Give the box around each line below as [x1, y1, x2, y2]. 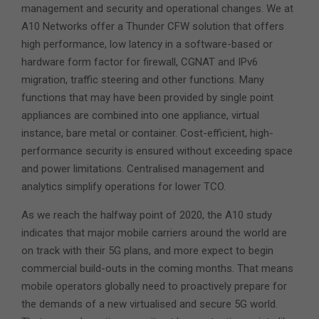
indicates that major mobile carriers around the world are [21, 226, 287, 239]
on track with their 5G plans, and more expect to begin [21, 244, 273, 257]
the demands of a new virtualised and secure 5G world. [21, 297, 278, 310]
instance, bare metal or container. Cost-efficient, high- [21, 126, 273, 140]
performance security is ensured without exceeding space [21, 144, 293, 157]
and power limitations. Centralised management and [21, 162, 264, 175]
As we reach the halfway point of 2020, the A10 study [21, 208, 272, 221]
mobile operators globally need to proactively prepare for [21, 279, 287, 293]
